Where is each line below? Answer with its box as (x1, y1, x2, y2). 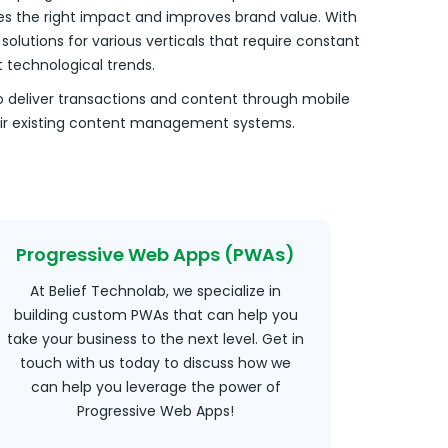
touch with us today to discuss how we (20, 353, 292, 373)
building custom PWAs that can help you (13, 305, 298, 325)
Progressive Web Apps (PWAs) (16, 242, 296, 267)
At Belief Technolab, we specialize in (30, 281, 282, 301)
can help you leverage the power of (30, 377, 281, 397)
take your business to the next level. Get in (7, 329, 305, 349)
